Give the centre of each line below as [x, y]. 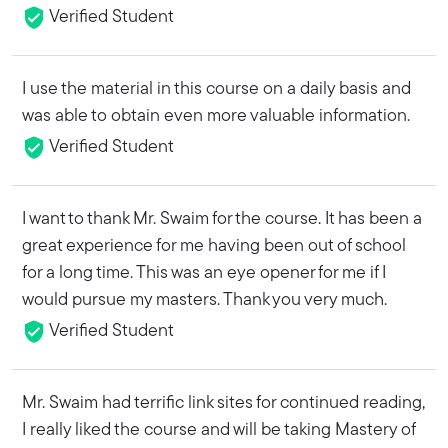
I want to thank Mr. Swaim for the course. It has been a [222, 219]
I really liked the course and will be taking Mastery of [218, 430]
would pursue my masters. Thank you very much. [204, 300]
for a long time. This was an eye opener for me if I [204, 273]
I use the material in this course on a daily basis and [216, 89]
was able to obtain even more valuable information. [216, 116]
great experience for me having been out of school [214, 246]
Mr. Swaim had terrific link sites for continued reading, [223, 403]
